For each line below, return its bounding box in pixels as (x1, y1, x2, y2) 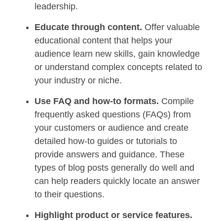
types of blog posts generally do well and (35, 163, 194, 173)
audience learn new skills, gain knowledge (35, 49, 200, 59)
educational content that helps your (35, 36, 172, 46)
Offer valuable (142, 22, 200, 33)
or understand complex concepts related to (35, 62, 202, 73)
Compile (159, 96, 194, 107)
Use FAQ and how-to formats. (35, 96, 159, 107)
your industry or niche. (35, 75, 122, 86)
